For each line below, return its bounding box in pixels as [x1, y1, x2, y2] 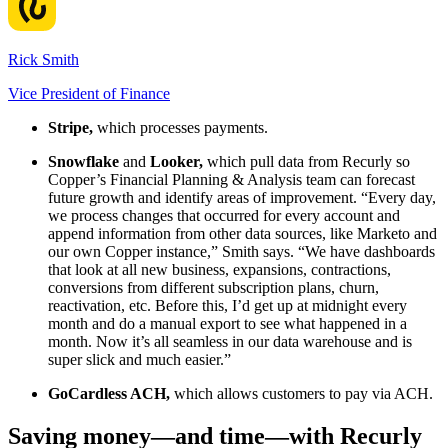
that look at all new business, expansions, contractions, [48, 261, 391, 279]
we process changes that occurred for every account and [48, 207, 400, 225]
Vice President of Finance [8, 85, 170, 103]
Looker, [150, 153, 207, 171]
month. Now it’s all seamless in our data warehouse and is [48, 333, 412, 351]
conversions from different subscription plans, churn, [48, 279, 379, 297]
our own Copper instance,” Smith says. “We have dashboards [48, 243, 435, 261]
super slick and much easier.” [48, 351, 231, 369]
